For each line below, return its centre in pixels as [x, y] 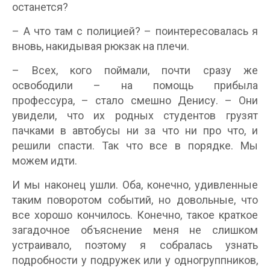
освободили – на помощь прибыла [135, 86]
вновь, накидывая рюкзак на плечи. [101, 46]
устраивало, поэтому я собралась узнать [135, 245]
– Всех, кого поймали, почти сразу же [135, 71]
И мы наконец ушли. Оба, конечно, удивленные [135, 185]
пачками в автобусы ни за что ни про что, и [135, 131]
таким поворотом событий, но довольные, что [135, 200]
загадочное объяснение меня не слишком [135, 230]
